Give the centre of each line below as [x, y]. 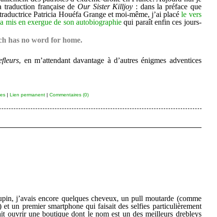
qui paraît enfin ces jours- [162, 22]
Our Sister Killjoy [105, 6]
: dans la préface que [167, 6]
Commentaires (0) [69, 94]
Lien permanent [27, 94]
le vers [191, 14]
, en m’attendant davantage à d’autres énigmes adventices [110, 60]
